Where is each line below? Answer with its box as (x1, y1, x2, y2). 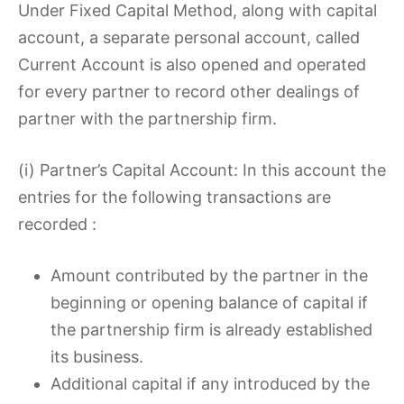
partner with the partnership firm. (18, 109, 277, 128)
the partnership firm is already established (50, 320, 372, 339)
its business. (50, 347, 143, 366)
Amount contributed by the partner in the (50, 266, 368, 285)
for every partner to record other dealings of (18, 82, 360, 101)
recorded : (18, 215, 96, 234)
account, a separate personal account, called (18, 28, 360, 47)
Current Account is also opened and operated (18, 55, 366, 74)
